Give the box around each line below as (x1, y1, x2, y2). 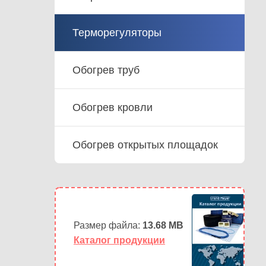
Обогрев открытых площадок (72, 139, 218, 151)
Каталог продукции (74, 235, 165, 245)
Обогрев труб (72, 64, 140, 76)
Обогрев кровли (72, 102, 153, 113)
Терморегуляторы (72, 27, 161, 39)
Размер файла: (74, 220, 142, 230)
